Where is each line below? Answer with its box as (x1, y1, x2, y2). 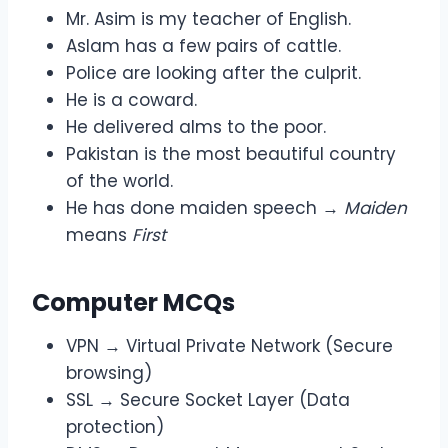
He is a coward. (66, 88, 197, 113)
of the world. (66, 169, 173, 194)
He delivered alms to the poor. (66, 115, 326, 140)
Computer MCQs (32, 286, 235, 320)
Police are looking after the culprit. (66, 61, 361, 86)
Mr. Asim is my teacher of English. (66, 7, 351, 32)
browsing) (66, 361, 152, 386)
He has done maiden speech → (66, 196, 344, 221)
